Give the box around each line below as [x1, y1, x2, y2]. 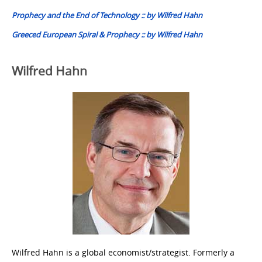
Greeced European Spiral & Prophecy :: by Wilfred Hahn [12, 29, 202, 40]
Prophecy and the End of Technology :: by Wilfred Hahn [12, 9, 202, 20]
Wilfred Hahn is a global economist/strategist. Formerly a [12, 246, 235, 258]
